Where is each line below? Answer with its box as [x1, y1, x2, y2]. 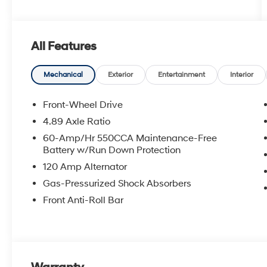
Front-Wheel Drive [43, 99, 123, 111]
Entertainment [158, 70, 206, 80]
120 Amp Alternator [43, 161, 128, 173]
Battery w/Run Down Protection [43, 144, 181, 157]
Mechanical [44, 70, 83, 80]
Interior [230, 70, 254, 80]
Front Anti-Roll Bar [43, 194, 124, 207]
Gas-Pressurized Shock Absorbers [43, 178, 192, 190]
